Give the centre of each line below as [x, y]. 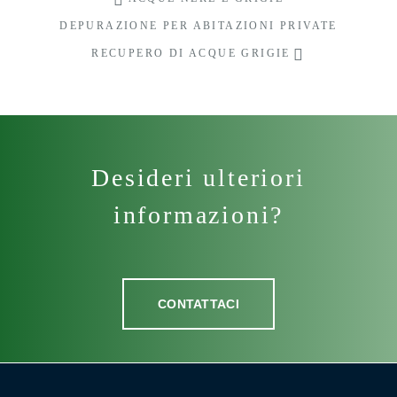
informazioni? [198, 215]
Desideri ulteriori [198, 178]
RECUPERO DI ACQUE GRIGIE [191, 53]
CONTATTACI [198, 304]
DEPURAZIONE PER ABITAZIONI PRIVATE [198, 26]
